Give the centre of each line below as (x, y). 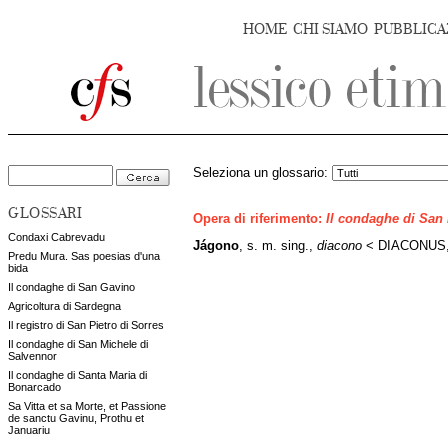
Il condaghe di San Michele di (78, 344)
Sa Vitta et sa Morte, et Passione (87, 406)
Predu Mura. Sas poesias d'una (84, 256)
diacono (339, 245)
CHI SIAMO (330, 29)
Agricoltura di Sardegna (64, 306)
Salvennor (32, 356)
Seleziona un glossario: (262, 173)
